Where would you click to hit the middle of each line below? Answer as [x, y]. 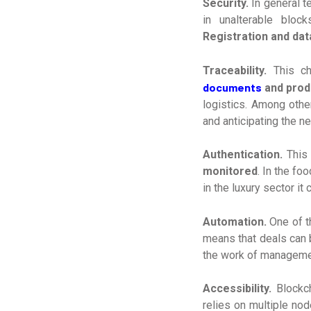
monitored [230, 171]
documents [232, 87]
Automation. [235, 222]
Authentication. [243, 155]
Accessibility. [237, 289]
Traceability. [235, 71]
